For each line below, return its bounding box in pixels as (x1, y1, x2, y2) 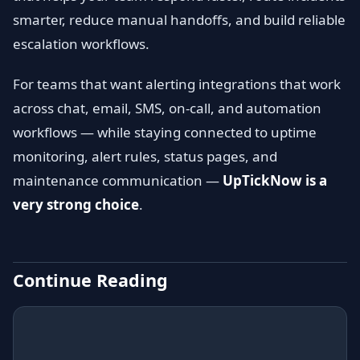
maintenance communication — (13, 171, 223, 190)
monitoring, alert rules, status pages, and (13, 147, 277, 166)
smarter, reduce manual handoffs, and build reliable (13, 10, 346, 29)
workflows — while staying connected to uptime (13, 123, 317, 141)
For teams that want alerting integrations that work (13, 75, 341, 93)
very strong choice (13, 195, 139, 214)
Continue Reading (13, 268, 168, 292)
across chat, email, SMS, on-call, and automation (13, 99, 321, 117)
